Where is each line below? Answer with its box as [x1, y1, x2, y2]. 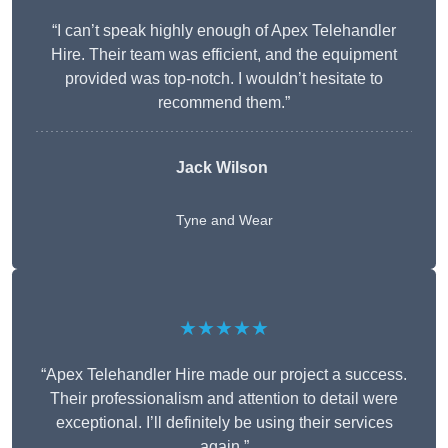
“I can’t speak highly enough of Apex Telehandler [52, 22, 396, 40]
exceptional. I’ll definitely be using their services [55, 414, 393, 432]
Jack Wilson [175, 159, 268, 177]
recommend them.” [158, 94, 290, 112]
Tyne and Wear [175, 212, 273, 229]
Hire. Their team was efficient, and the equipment [51, 46, 397, 64]
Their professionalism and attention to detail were [50, 390, 398, 408]
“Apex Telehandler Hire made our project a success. [41, 366, 407, 384]
